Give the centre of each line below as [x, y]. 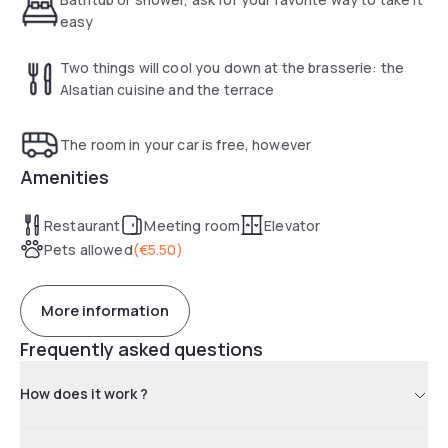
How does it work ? [84, 393]
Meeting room [192, 225]
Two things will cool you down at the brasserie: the [232, 67]
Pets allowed [88, 249]
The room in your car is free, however [186, 144]
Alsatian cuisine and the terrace [167, 89]
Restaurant [82, 225]
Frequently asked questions [141, 348]
